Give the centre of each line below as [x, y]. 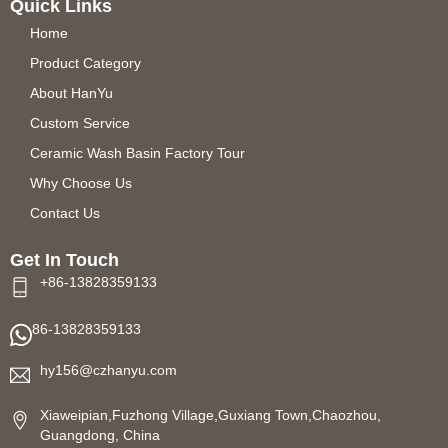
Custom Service [80, 123]
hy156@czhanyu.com [108, 369]
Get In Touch [64, 260]
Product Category [85, 63]
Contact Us [65, 213]
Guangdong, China [100, 434]
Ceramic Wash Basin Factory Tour [137, 153]
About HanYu [71, 93]
